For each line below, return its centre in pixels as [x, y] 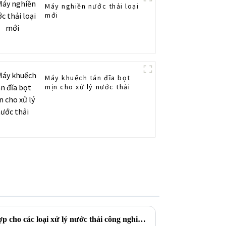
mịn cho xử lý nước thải [88, 87]
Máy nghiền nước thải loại [92, 6]
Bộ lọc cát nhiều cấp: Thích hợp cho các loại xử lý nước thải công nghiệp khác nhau [142, 219]
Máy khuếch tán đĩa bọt [88, 78]
